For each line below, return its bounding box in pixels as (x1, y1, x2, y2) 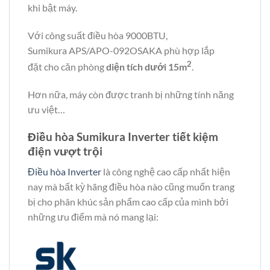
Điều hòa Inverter (28, 166, 101, 178)
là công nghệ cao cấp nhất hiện (101, 166, 230, 178)
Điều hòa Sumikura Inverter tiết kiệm (28, 129, 218, 143)
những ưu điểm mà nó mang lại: (28, 211, 159, 223)
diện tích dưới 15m (106, 61, 187, 73)
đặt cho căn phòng (28, 61, 106, 73)
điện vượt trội (28, 143, 102, 158)
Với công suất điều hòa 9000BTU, (28, 29, 168, 41)
